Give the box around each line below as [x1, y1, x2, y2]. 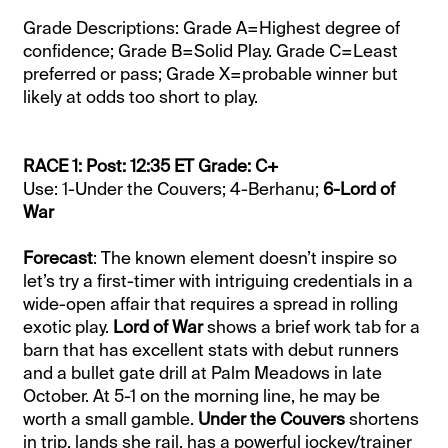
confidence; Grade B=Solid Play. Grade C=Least [23, 39, 399, 62]
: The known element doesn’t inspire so [93, 246, 398, 269]
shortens [345, 407, 420, 430]
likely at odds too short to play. [23, 85, 259, 108]
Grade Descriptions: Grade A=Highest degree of [23, 16, 401, 39]
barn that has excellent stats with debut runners [23, 338, 400, 361]
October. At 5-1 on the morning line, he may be [23, 384, 381, 407]
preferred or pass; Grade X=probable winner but [23, 62, 399, 85]
